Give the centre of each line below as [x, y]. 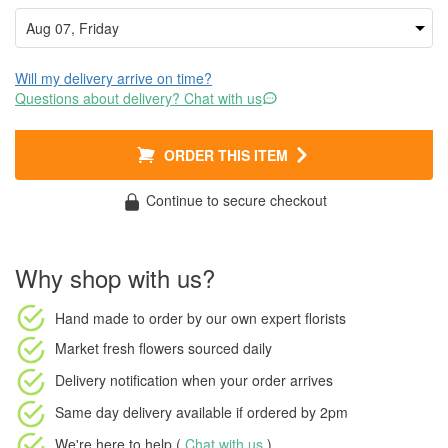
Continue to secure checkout [234, 200]
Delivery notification [116, 380]
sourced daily [228, 348]
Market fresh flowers [119, 348]
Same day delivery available [143, 412]
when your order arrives [255, 380]
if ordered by [276, 412]
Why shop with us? [115, 278]
